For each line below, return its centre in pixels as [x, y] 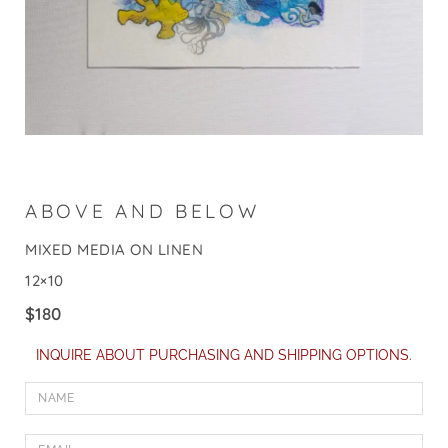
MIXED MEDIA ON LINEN [114, 250]
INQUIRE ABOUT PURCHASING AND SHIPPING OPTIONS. [224, 354]
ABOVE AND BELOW [142, 210]
